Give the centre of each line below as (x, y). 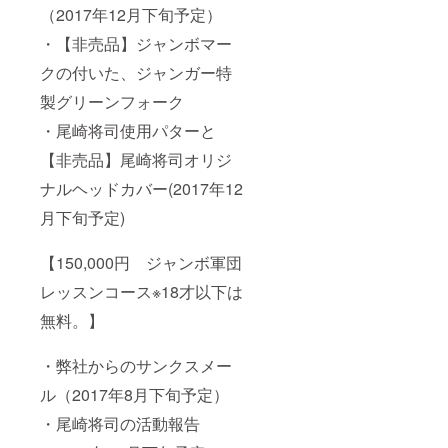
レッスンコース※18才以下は (141, 291)
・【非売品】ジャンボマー (136, 43)
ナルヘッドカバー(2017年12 (141, 188)
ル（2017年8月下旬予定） (134, 394)
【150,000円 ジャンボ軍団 (141, 262)
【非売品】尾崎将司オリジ (136, 159)
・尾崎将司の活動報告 (120, 423)
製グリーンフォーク (112, 101)
